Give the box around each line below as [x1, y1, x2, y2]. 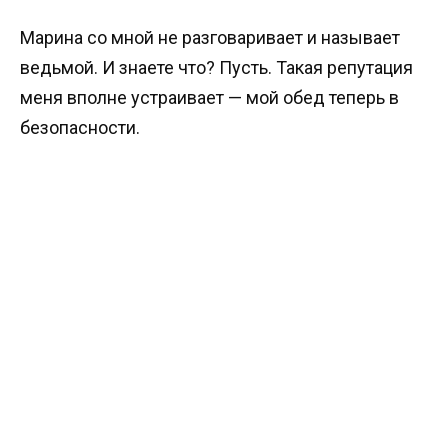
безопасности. [20, 117, 140, 139]
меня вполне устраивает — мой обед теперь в [20, 87, 399, 109]
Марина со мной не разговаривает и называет [20, 27, 400, 49]
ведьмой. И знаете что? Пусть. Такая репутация [20, 57, 413, 79]
